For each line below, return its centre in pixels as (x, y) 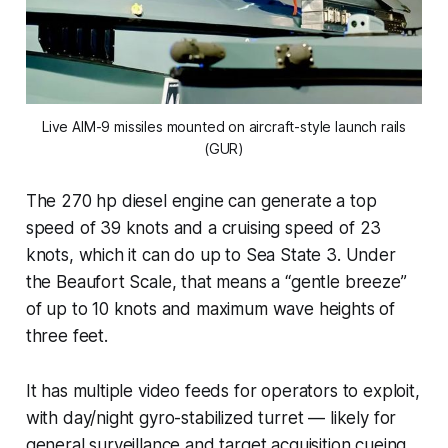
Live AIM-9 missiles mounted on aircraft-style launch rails (224, 126)
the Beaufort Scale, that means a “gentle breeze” (216, 281)
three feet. (66, 335)
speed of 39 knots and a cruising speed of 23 (203, 227)
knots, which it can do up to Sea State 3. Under (210, 254)
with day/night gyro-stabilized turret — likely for (211, 417)
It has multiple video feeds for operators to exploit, (222, 390)
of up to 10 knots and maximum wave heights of (210, 308)
